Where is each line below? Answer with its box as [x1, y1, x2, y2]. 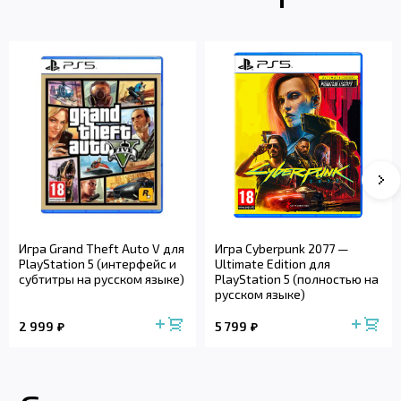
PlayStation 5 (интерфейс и [19, 255, 176, 271]
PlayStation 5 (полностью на [215, 270, 379, 286]
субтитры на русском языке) [19, 270, 184, 286]
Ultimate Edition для [215, 255, 330, 271]
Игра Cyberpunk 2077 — [215, 240, 349, 256]
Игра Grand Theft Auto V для [19, 240, 184, 256]
